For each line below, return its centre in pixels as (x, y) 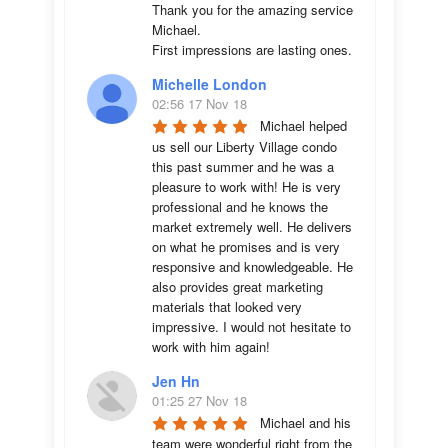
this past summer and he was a (243, 166)
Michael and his (305, 422)
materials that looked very (227, 306)
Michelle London (209, 84)
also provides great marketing (237, 286)
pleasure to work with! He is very (246, 186)
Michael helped (303, 125)
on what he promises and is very (246, 246)
